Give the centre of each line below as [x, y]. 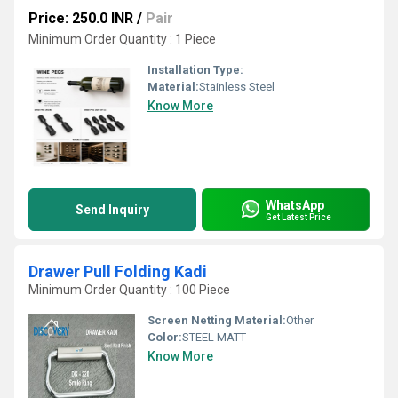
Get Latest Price [298, 217]
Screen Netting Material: [217, 320]
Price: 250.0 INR [81, 18]
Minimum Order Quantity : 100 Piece [129, 290]
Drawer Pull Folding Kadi [118, 271]
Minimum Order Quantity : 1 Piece [122, 39]
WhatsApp [295, 205]
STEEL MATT [214, 337]
